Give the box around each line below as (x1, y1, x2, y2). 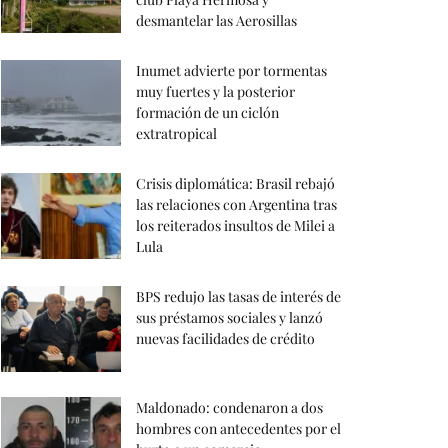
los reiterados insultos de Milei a (136, 215, 335, 235)
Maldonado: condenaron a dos (136, 397, 323, 417)
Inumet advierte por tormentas (136, 60, 327, 80)
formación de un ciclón (136, 102, 279, 122)
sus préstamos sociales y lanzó (136, 307, 323, 327)
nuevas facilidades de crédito (136, 328, 315, 348)
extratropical (136, 123, 217, 143)
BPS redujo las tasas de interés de (136, 286, 341, 306)
